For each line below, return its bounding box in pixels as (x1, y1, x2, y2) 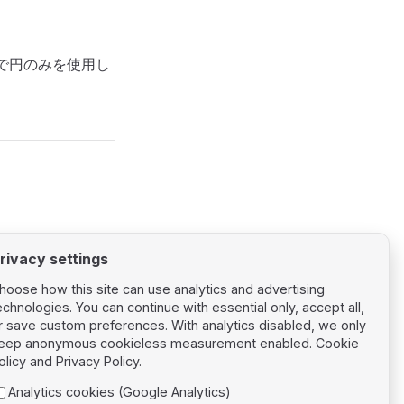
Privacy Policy (56, 353, 139, 370)
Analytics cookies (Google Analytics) (8, 384, 231, 400)
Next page (44, 348, 100, 363)
